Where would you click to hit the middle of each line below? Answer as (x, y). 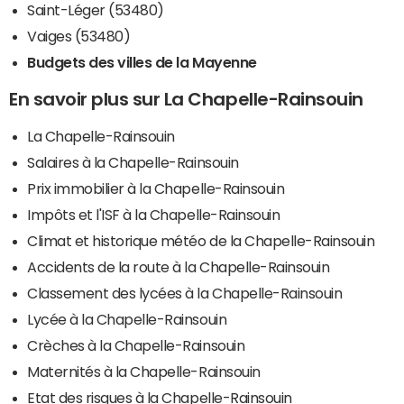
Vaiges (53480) (79, 36)
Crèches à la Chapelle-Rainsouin (136, 345)
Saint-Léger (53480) (96, 9)
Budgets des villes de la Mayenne (142, 62)
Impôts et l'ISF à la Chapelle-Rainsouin (154, 214)
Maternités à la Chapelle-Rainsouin (144, 371)
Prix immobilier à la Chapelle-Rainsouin (156, 188)
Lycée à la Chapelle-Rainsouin (127, 319)
